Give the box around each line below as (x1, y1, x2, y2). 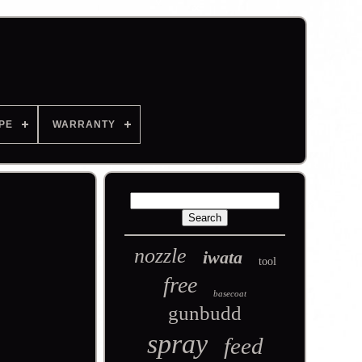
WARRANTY (52, 119, 116, 130)
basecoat (213, 288, 247, 298)
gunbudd (168, 302, 242, 324)
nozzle (133, 244, 187, 267)
